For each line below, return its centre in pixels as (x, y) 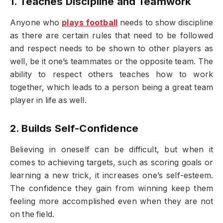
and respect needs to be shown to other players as (111, 49)
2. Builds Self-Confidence (74, 128)
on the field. (32, 215)
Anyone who (36, 23)
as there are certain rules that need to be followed (111, 36)
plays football (90, 23)
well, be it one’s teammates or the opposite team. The (111, 62)
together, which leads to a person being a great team (111, 88)
